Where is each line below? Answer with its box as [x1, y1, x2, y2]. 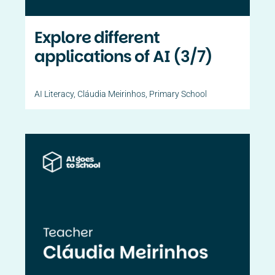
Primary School [149, 88, 207, 99]
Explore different [34, 26, 160, 48]
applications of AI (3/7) [34, 45, 213, 68]
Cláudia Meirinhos [77, 88, 146, 99]
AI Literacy [34, 88, 74, 99]
